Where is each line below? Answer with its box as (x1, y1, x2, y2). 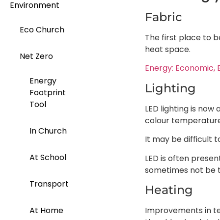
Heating (144, 182, 193, 197)
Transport (29, 178, 69, 190)
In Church (29, 125, 67, 137)
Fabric (144, 9, 182, 24)
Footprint (29, 87, 66, 99)
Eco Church (20, 24, 64, 36)
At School (29, 152, 66, 164)
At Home (29, 205, 63, 217)
